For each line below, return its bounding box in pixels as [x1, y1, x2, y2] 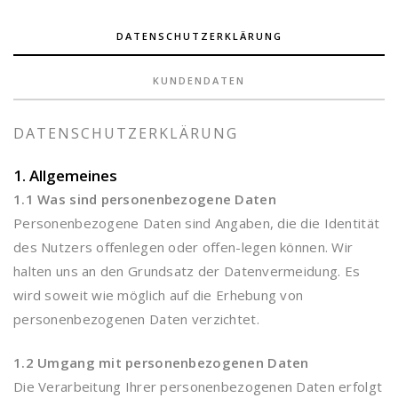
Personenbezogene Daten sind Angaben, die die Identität [13, 214, 380, 232]
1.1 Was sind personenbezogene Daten [13, 190, 276, 208]
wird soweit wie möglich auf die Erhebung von [13, 286, 304, 304]
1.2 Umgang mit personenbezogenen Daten [13, 354, 309, 371]
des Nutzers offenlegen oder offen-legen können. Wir [13, 238, 354, 256]
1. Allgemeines [13, 165, 117, 186]
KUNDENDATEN [153, 74, 245, 87]
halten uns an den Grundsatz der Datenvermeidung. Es [13, 262, 361, 280]
